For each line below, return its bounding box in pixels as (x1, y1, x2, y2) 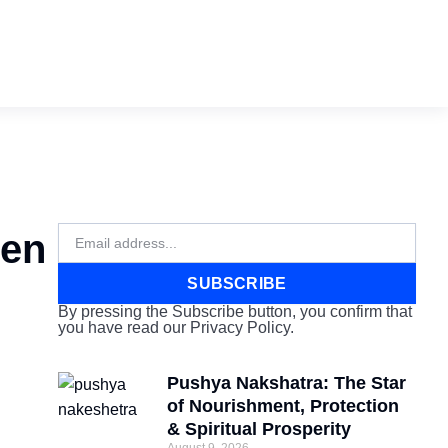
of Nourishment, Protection (167, 396, 400, 416)
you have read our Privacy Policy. (57, 319, 294, 336)
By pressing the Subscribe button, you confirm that (57, 303, 412, 320)
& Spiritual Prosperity (167, 419, 352, 439)
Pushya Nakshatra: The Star (167, 373, 407, 393)
